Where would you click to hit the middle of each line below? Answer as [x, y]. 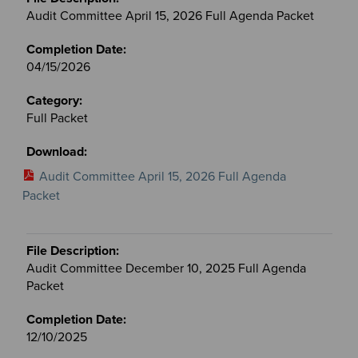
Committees [59, 24]
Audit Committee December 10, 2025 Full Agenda [166, 268]
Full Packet [57, 118]
